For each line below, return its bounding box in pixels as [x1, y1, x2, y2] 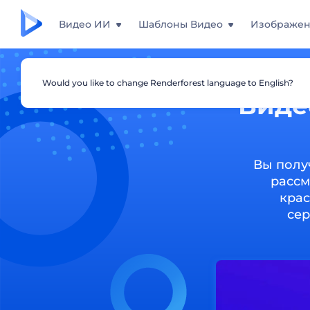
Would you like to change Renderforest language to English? [42, 77, 293, 88]
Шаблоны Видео [138, 18, 223, 30]
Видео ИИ [59, 18, 111, 30]
